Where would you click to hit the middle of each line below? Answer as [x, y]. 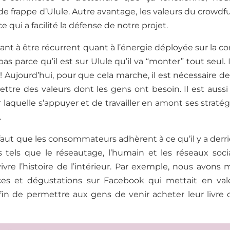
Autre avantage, [105, 12]
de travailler [116, 103]
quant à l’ [102, 48]
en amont [164, 103]
